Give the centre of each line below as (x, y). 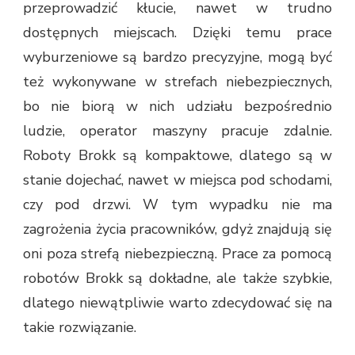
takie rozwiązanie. (80, 327)
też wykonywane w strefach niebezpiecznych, (177, 81)
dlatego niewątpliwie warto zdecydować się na (177, 302)
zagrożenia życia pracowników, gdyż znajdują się (177, 229)
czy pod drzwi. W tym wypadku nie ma (177, 204)
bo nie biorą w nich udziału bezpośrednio (177, 106)
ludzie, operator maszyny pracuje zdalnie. (177, 130)
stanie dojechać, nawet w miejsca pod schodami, (177, 179)
